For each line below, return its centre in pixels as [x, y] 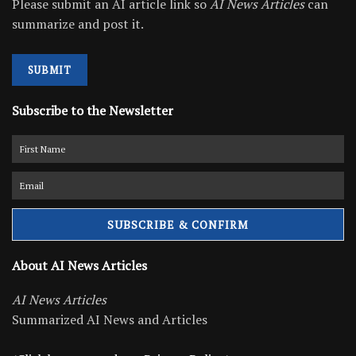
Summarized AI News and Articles [110, 320]
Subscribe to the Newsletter [93, 110]
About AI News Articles [79, 266]
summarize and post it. [78, 23]
